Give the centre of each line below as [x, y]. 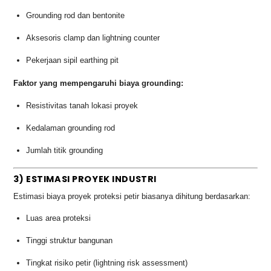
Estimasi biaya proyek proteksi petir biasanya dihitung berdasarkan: [132, 196]
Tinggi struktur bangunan [70, 241]
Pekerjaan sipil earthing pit [73, 60]
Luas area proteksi [59, 218]
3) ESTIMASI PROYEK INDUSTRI [85, 179]
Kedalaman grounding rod [71, 128]
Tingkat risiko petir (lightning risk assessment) [107, 263]
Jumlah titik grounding [65, 150]
